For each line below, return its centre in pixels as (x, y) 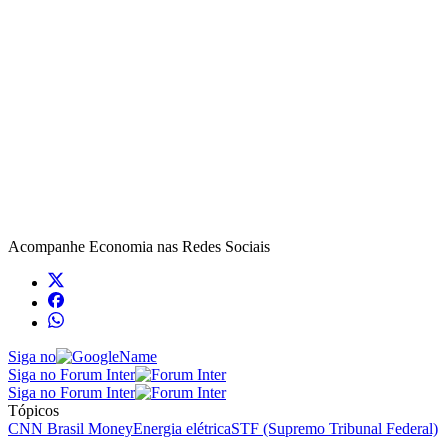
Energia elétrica (182, 428)
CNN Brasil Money (70, 428)
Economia (121, 246)
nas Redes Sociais (211, 246)
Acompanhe (48, 246)
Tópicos (33, 410)
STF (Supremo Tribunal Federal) (334, 428)
